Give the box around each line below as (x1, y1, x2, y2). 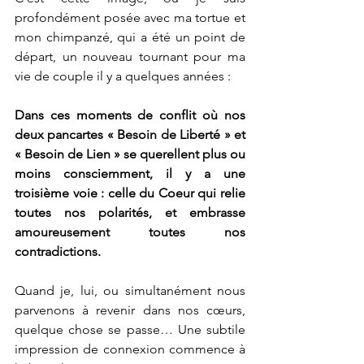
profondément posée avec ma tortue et (15, 10, 245, 26)
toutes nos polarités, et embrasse (15, 205, 245, 221)
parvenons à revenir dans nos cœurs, (15, 302, 245, 318)
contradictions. (15, 244, 101, 260)
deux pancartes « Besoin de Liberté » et (15, 127, 245, 143)
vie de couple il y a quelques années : (15, 68, 234, 84)
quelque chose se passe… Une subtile (15, 322, 245, 338)
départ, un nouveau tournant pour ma (15, 49, 245, 65)
